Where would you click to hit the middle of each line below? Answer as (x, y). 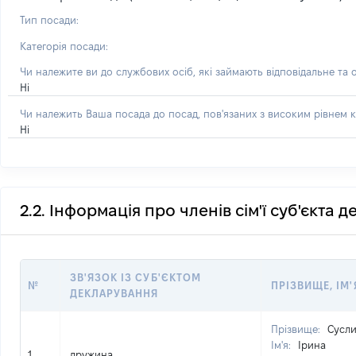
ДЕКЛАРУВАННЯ (114, 293)
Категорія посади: (64, 46)
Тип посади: (49, 20)
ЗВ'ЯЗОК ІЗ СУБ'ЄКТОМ (135, 277)
